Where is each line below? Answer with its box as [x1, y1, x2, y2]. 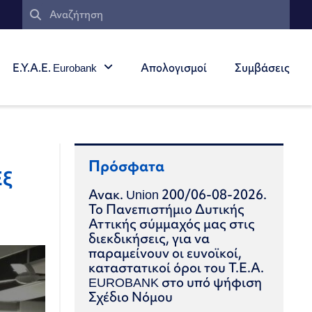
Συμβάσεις [235, 59, 290, 75]
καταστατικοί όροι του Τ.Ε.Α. [88, 258, 265, 276]
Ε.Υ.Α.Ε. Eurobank [13, 59, 97, 75]
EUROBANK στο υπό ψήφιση [88, 273, 263, 291]
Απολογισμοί [141, 59, 207, 75]
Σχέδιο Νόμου [88, 288, 173, 306]
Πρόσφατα [88, 156, 165, 176]
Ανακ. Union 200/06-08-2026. [88, 185, 267, 203]
